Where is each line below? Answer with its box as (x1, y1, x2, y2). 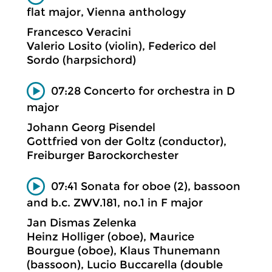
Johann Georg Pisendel (27, 120, 155, 134)
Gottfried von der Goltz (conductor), (27, 134, 226, 148)
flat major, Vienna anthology (27, 5, 186, 19)
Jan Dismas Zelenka (27, 216, 137, 229)
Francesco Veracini (27, 25, 131, 39)
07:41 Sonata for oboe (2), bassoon (51, 179, 240, 193)
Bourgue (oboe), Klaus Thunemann (27, 243, 220, 257)
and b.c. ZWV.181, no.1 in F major (27, 195, 203, 209)
